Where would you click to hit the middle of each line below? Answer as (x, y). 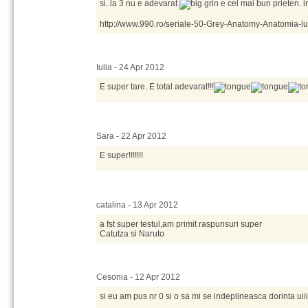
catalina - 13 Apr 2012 (137, 205)
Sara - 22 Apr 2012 (131, 136)
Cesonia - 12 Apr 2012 (138, 277)
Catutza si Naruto (132, 234)
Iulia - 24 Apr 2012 (130, 67)
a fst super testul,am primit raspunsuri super (181, 224)
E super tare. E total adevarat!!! (157, 87)
